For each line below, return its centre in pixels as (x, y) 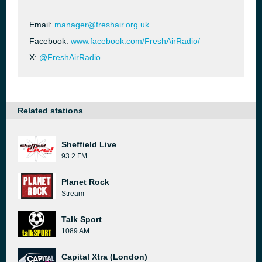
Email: (42, 25)
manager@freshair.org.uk (102, 25)
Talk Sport (82, 219)
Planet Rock (85, 182)
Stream (73, 194)
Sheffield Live (89, 144)
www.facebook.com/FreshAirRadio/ (135, 41)
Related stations (50, 111)
